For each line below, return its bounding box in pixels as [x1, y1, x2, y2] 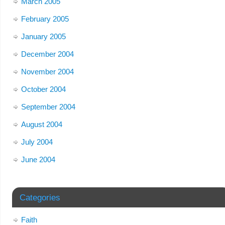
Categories [19, 192, 60, 202]
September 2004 [21, 102, 75, 111]
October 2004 [21, 84, 66, 93]
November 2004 [21, 67, 74, 76]
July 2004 [21, 137, 53, 146]
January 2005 [21, 32, 66, 41]
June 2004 [21, 155, 55, 164]
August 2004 [21, 120, 62, 129]
